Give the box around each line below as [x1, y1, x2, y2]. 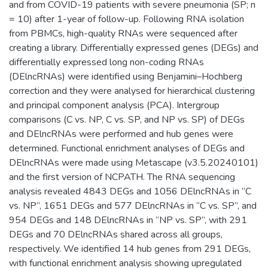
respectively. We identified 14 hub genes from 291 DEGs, [9, 242, 251, 255]
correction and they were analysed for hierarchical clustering [9, 84, 255, 98]
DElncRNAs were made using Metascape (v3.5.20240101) [9, 156, 258, 169]
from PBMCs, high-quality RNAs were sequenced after [9, 26, 237, 40]
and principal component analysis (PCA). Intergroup [9, 98, 220, 112]
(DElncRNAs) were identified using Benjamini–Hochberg [9, 69, 242, 83]
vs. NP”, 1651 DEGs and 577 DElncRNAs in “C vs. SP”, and [9, 199, 257, 212]
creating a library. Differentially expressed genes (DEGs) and [9, 41, 258, 54]
